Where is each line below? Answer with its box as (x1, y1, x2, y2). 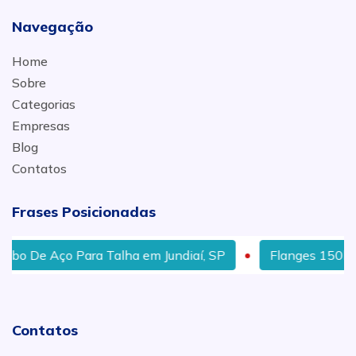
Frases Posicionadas (12, 203, 156, 221)
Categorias (12, 96, 75, 112)
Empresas (12, 118, 70, 133)
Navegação (12, 17, 93, 36)
